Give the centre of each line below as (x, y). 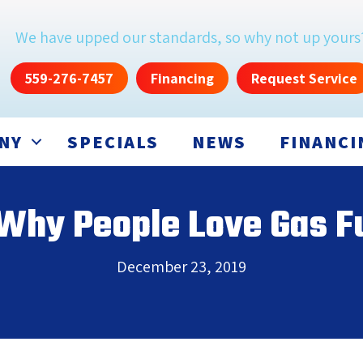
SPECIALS (113, 142)
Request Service (304, 79)
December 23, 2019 (181, 267)
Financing (182, 79)
